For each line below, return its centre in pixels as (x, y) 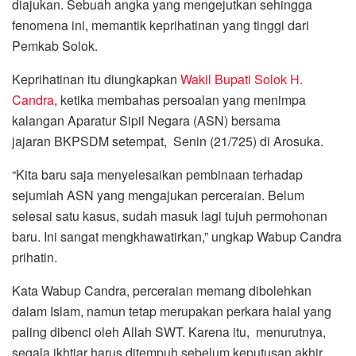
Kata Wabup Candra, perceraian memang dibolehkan (162, 290)
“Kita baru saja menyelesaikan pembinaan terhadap (157, 174)
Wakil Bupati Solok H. (242, 79)
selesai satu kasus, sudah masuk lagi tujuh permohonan (170, 216)
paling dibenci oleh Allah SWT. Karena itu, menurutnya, (169, 332)
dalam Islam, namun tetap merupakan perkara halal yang (172, 311)
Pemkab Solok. (56, 46)
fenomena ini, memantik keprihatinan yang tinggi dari (161, 25)
